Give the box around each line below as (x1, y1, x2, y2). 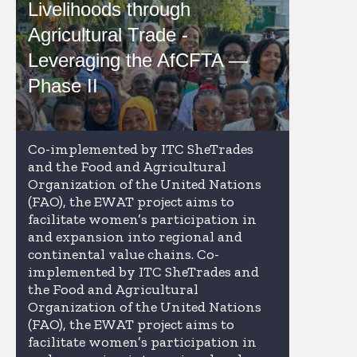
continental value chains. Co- (28, 245, 219, 263)
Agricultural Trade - (28, 24, 188, 45)
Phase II (28, 75, 98, 96)
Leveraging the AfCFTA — (28, 49, 248, 71)
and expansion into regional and (28, 228, 242, 245)
